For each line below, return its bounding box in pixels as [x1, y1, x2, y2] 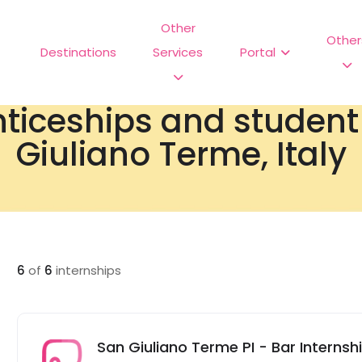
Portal [240, 44, 276, 61]
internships [53, 261, 122, 279]
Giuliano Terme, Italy [15, 132, 347, 177]
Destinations [40, 44, 116, 61]
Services [153, 44, 204, 61]
